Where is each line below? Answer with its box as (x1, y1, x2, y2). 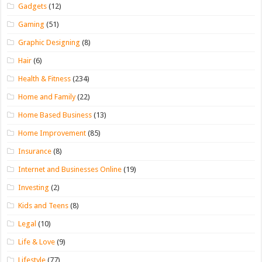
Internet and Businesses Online (18, 164, 122, 174)
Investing (18, 182, 50, 192)
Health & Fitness (18, 74, 71, 83)
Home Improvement (18, 128, 87, 137)
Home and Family (18, 92, 76, 101)
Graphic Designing (18, 37, 81, 47)
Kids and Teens (18, 201, 69, 210)
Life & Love (18, 237, 56, 246)
